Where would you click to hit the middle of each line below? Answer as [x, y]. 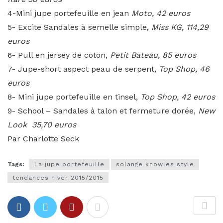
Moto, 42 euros [161, 13]
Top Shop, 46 [184, 69]
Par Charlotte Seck [43, 139]
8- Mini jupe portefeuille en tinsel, [74, 97]
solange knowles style [155, 165]
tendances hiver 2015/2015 [58, 178]
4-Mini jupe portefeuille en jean [69, 13]
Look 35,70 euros [42, 125]
